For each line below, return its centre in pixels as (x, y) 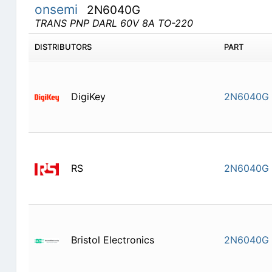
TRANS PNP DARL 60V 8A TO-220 (114, 23)
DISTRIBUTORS (63, 47)
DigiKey (88, 97)
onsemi (58, 10)
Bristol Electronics (112, 240)
